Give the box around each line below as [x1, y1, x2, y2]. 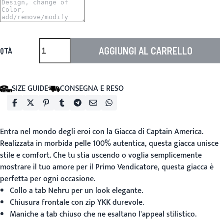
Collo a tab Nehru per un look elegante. [10, 184, 143, 197]
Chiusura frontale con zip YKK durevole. [10, 196, 144, 209]
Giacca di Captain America [114, 125, 202, 138]
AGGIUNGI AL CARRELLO [98, 45, 192, 56]
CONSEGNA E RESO [60, 82, 124, 95]
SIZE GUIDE [12, 82, 48, 95]
